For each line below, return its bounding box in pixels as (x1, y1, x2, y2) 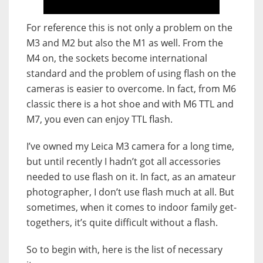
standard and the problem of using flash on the (26, 66, 236, 80)
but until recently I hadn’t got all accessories (26, 154, 221, 168)
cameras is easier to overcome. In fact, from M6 (26, 82, 236, 95)
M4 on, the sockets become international (26, 51, 207, 65)
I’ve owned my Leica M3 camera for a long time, (26, 139, 234, 153)
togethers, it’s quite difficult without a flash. (26, 215, 218, 229)
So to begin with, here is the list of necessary (26, 242, 222, 256)
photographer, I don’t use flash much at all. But (26, 185, 234, 198)
